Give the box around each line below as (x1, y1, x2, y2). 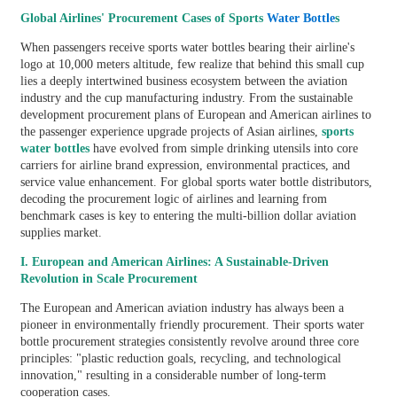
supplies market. (19, 225, 102, 239)
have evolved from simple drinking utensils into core (89, 141, 358, 155)
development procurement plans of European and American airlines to (19, 107, 371, 121)
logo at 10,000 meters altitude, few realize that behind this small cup (19, 57, 364, 71)
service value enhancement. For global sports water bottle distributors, (19, 175, 372, 189)
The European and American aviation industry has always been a (19, 300, 344, 315)
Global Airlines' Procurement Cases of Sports (19, 11, 267, 25)
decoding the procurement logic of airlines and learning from (19, 191, 327, 206)
